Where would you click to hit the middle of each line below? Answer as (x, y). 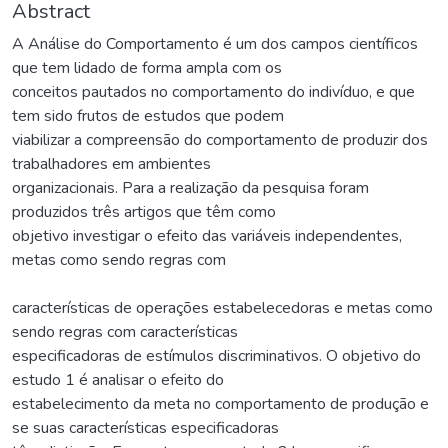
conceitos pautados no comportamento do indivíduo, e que (213, 92)
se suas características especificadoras (145, 428)
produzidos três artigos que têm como (144, 212)
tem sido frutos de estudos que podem (148, 116)
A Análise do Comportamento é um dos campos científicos (215, 44)
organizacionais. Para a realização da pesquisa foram (190, 188)
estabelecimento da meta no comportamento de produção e (220, 404)
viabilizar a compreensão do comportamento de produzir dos (220, 140)
